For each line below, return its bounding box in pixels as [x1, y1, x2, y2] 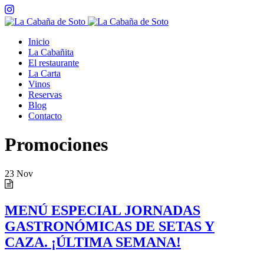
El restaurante [28, 58, 79, 68]
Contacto [28, 111, 62, 121]
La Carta [28, 68, 61, 78]
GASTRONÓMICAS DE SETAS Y [5, 218, 214, 234]
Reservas [28, 90, 62, 100]
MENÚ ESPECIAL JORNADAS [5, 202, 200, 218]
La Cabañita [28, 47, 74, 57]
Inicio [28, 37, 49, 47]
